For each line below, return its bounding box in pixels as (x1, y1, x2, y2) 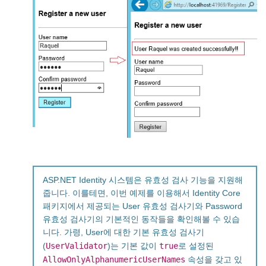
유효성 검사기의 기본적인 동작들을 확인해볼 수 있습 (43, 214, 240, 224)
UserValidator (46, 240, 107, 251)
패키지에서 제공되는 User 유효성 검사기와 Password (43, 201, 242, 211)
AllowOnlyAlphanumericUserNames (43, 254, 185, 264)
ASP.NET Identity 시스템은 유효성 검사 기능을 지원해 (43, 175, 243, 185)
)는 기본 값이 (107, 241, 159, 251)
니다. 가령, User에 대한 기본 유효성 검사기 (43, 227, 204, 237)
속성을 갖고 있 (185, 255, 242, 264)
